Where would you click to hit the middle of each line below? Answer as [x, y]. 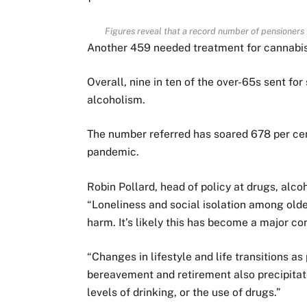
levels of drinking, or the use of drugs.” [184, 292]
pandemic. [113, 152]
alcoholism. [116, 100]
